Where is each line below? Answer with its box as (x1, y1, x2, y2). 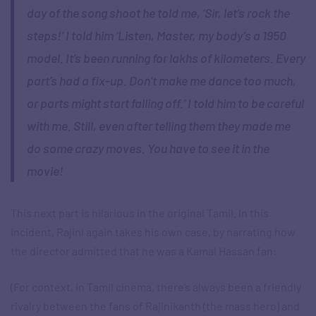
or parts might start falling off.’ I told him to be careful (26, 95, 304, 111)
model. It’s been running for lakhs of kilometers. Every (26, 50, 305, 66)
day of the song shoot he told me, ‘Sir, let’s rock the (26, 5, 290, 21)
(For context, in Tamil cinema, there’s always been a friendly (11, 280, 301, 294)
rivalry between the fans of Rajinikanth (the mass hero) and (11, 299, 300, 313)
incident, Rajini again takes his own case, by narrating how (11, 225, 296, 239)
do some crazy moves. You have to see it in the (26, 140, 269, 157)
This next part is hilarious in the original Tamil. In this (11, 206, 269, 220)
